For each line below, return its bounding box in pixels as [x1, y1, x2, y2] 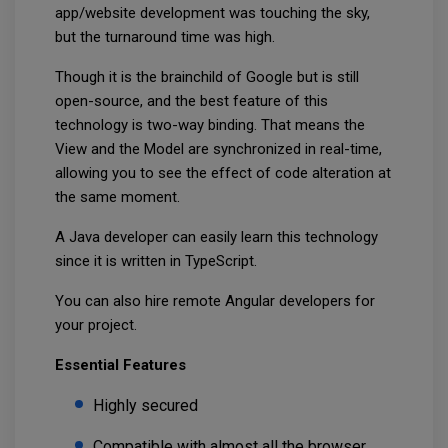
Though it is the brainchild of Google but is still [55, 68, 359, 87]
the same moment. [55, 188, 184, 207]
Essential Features [55, 356, 190, 375]
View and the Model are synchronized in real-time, [55, 140, 382, 159]
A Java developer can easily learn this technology [55, 228, 378, 247]
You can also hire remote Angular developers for [55, 292, 375, 311]
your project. [55, 316, 141, 335]
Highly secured [93, 396, 198, 416]
